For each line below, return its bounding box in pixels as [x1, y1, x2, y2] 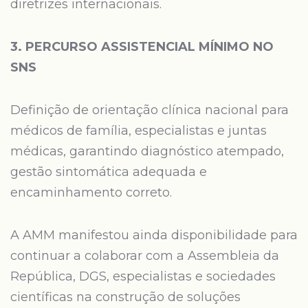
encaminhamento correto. [10, 185, 172, 200]
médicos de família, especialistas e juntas [10, 123, 267, 138]
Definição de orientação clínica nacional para [10, 102, 289, 118]
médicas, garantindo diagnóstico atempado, [10, 144, 284, 159]
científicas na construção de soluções [10, 289, 241, 305]
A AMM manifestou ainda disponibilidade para [10, 228, 298, 243]
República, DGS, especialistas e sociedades [10, 269, 276, 284]
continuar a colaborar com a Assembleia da [10, 248, 279, 263]
